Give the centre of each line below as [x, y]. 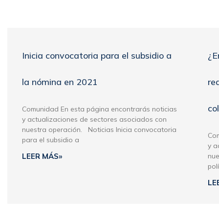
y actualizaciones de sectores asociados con [94, 119]
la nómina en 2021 [60, 82]
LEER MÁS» [42, 156]
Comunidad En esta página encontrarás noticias [99, 109]
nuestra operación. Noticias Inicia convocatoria [99, 130]
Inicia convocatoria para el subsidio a [97, 55]
